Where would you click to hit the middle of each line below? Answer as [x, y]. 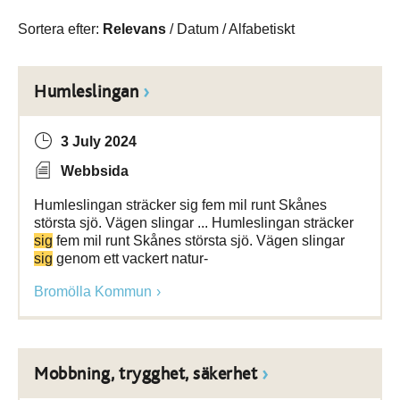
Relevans [134, 29]
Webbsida [95, 171]
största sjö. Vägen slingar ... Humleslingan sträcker [194, 223]
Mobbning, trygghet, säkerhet [146, 374]
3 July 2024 [99, 142]
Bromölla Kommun [93, 292]
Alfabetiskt [262, 29]
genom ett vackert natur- [130, 258]
